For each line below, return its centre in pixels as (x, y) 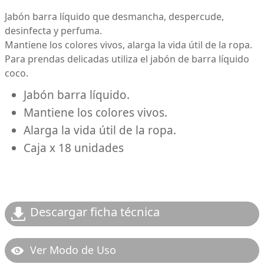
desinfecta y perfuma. (55, 31)
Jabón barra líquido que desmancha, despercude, (114, 16)
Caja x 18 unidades (74, 148)
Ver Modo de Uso (73, 250)
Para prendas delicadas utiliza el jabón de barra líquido (127, 59)
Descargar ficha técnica (95, 212)
